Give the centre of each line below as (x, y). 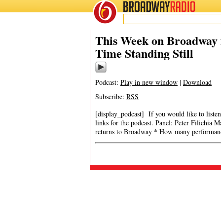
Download (197, 82)
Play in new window (149, 82)
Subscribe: (111, 96)
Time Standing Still (144, 53)
